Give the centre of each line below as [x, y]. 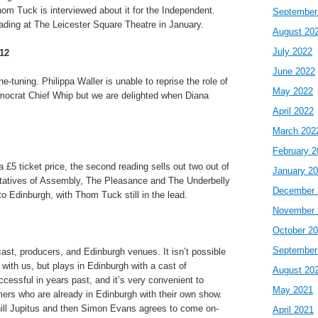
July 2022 [292, 51]
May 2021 [293, 290]
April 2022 [293, 111]
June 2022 [294, 71]
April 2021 [293, 310]
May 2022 [293, 91]
